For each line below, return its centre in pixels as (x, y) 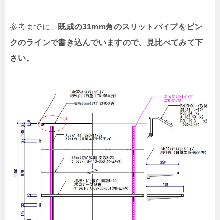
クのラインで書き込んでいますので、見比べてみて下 (107, 42)
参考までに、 (34, 27)
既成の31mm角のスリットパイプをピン (130, 27)
